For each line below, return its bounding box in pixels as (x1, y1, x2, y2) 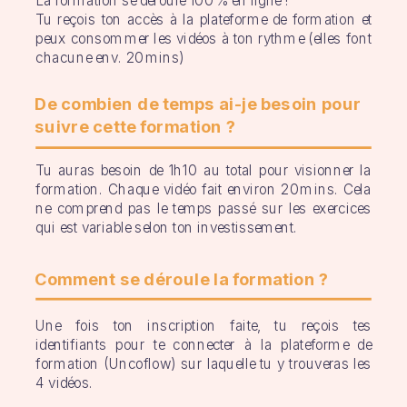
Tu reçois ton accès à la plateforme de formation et (35, 10, 372, 29)
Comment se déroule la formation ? (34, 268, 329, 290)
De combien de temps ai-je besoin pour (34, 93, 362, 114)
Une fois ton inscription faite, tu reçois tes (35, 317, 372, 335)
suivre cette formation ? (34, 115, 235, 137)
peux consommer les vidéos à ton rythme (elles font (35, 29, 372, 48)
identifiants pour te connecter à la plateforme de (35, 336, 372, 354)
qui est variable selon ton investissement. (35, 219, 298, 237)
